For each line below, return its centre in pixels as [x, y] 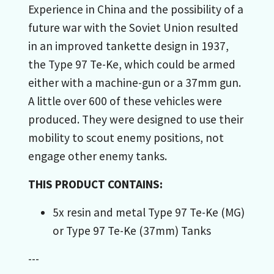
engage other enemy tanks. [99, 156]
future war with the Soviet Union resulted [133, 27]
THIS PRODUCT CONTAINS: [95, 184]
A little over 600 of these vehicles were [125, 101]
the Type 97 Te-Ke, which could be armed [132, 64]
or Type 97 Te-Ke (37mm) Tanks [132, 230]
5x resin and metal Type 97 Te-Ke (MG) [149, 212]
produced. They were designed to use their [136, 119]
